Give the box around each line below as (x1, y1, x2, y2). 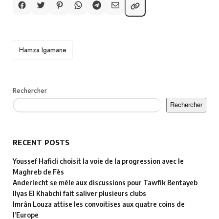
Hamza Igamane (19, 44, 67, 55)
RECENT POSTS (13, 138, 70, 147)
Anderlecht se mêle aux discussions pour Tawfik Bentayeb (13, 178, 198, 187)
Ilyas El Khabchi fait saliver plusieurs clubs (13, 189, 147, 198)
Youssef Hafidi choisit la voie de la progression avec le (13, 157, 184, 166)
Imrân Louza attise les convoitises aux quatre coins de (13, 200, 185, 209)
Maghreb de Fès (13, 168, 65, 176)
